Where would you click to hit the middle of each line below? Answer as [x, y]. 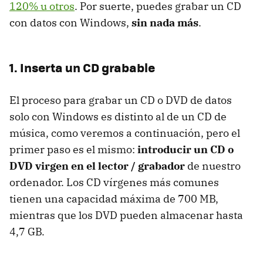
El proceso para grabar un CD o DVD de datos [121, 100]
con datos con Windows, [70, 22]
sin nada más [165, 22]
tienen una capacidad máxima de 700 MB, [114, 198]
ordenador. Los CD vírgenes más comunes [114, 182]
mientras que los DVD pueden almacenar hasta [126, 215]
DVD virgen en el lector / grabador [97, 166]
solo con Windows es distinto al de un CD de [118, 116]
